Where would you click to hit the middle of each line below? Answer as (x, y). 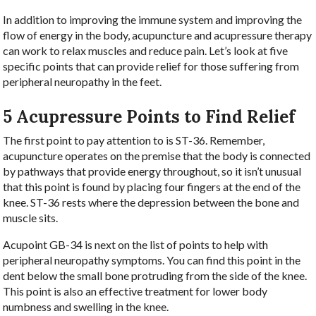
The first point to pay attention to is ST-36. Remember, (134, 140)
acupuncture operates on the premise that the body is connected (157, 155)
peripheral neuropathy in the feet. (84, 81)
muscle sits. (31, 217)
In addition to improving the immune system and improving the (153, 19)
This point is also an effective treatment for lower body (135, 291)
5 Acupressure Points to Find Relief (150, 116)
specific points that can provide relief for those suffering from (151, 66)
